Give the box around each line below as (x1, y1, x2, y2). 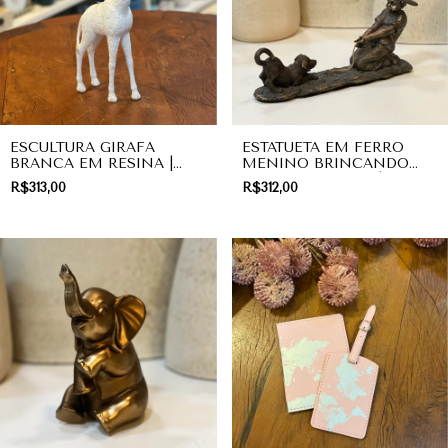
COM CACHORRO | (241, 170, 382, 188)
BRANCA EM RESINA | (10, 154, 173, 172)
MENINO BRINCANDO (241, 154, 409, 172)
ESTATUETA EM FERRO (241, 138, 404, 156)
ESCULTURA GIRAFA (10, 138, 155, 156)
